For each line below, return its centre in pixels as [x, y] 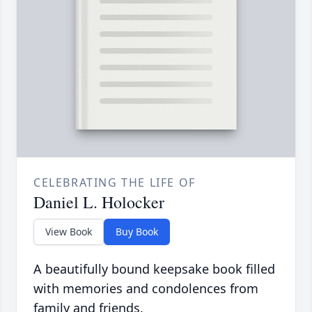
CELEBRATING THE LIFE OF [115, 183]
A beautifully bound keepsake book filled [154, 269]
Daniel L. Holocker [99, 202]
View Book [69, 232]
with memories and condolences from [146, 289]
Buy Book [137, 232]
